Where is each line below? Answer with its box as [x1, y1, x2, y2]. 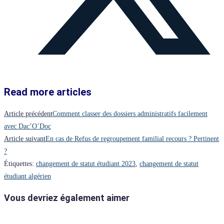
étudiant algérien [4, 172, 51, 180]
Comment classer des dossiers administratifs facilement [52, 110, 207, 118]
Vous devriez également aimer [4, 192, 129, 203]
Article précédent [4, 110, 52, 118]
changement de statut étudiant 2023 [36, 160, 135, 168]
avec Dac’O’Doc [4, 122, 51, 130]
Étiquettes [4, 160, 32, 168]
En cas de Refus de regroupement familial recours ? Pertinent [45, 135, 219, 143]
